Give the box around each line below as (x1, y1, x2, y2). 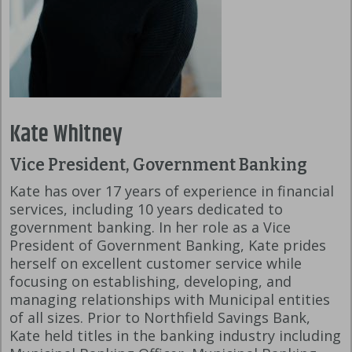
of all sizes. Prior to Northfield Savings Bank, (9, 308, 310, 328)
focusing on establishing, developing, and (9, 272, 291, 291)
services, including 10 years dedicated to (9, 200, 283, 219)
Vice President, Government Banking (9, 155, 307, 176)
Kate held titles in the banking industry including (9, 326, 341, 346)
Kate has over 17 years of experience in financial (9, 181, 334, 201)
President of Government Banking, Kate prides (9, 236, 326, 255)
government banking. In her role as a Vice (9, 218, 291, 237)
